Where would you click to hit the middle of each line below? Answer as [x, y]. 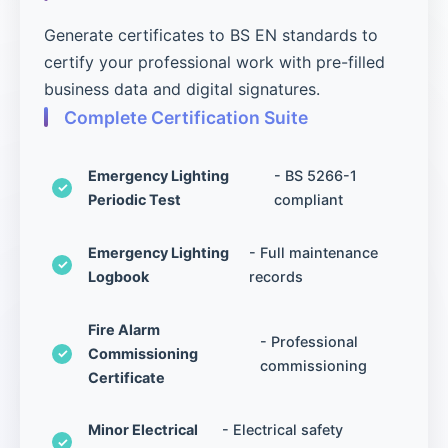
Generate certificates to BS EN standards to [211, 34]
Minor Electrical [143, 430]
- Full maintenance [314, 252]
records [276, 276]
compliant [308, 199]
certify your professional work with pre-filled [214, 61]
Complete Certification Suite [186, 117]
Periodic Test [134, 199]
